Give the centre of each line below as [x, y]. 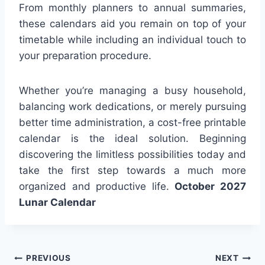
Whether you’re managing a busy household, [132, 90]
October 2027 [211, 186]
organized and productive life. [97, 186]
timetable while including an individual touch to [132, 39]
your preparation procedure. [85, 55]
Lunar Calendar [57, 202]
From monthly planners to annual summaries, [132, 7]
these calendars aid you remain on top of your [132, 23]
